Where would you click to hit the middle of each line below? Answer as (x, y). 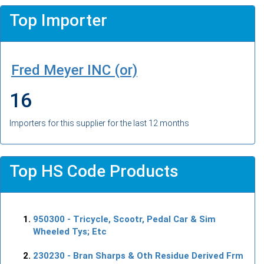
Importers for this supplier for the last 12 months (99, 123)
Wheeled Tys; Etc (70, 231)
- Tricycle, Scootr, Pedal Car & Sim (140, 219)
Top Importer (58, 20)
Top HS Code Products (94, 171)
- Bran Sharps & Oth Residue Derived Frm (154, 255)
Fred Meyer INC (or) (74, 70)
